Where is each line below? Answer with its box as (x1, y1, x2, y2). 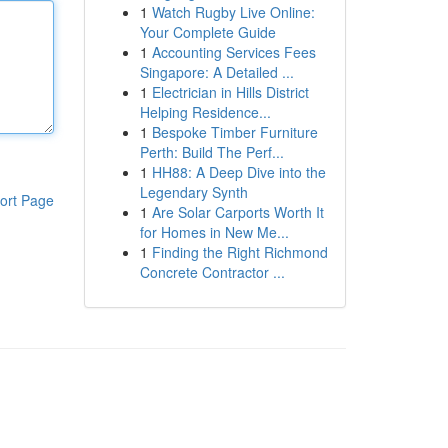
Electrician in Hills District (151, 82, 309, 102)
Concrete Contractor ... (139, 262, 285, 282)
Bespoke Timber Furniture (151, 122, 318, 142)
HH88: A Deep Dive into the (151, 162, 326, 182)
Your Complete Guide (139, 22, 276, 42)
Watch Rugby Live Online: (151, 2, 315, 22)
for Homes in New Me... (139, 222, 289, 242)
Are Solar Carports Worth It (151, 202, 324, 222)
